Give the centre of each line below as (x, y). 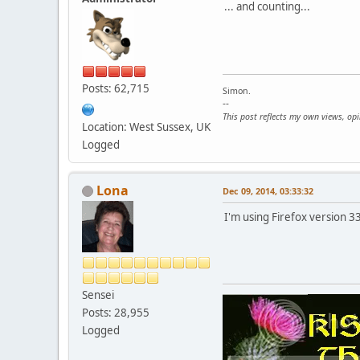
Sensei (98, 295)
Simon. (237, 90)
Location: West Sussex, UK (146, 127)
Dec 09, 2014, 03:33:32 (268, 190)
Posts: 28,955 (116, 312)
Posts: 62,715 (116, 88)
